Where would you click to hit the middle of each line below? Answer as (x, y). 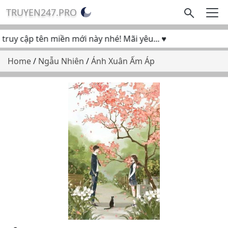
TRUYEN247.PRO (41, 12)
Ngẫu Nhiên (62, 61)
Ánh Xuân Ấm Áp (123, 61)
